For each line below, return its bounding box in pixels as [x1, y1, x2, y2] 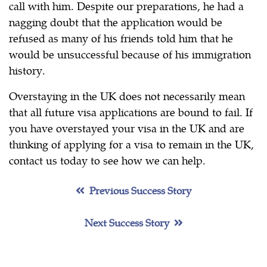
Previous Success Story [89, 182, 191, 197]
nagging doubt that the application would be [9, 14, 222, 29]
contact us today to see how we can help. [9, 152, 206, 167]
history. [9, 62, 45, 77]
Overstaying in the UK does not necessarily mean [9, 88, 245, 103]
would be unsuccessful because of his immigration [9, 46, 251, 61]
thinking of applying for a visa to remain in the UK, [9, 136, 254, 151]
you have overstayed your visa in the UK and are [9, 120, 244, 135]
